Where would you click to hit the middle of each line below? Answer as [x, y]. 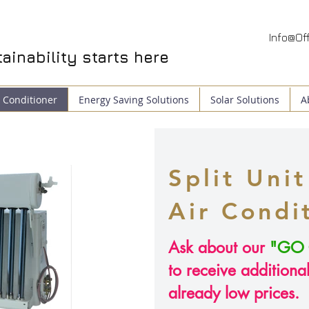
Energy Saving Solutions [133, 100]
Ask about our [219, 248]
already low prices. [234, 293]
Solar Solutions [245, 100]
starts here [126, 57]
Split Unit [238, 178]
